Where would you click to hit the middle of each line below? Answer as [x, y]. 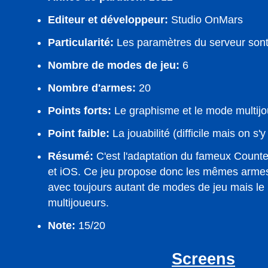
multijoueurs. [78, 203]
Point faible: [79, 133]
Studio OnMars [205, 20]
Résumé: [71, 156]
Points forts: [80, 111]
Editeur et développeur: [108, 20]
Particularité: [81, 42]
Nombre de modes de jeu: [114, 65]
